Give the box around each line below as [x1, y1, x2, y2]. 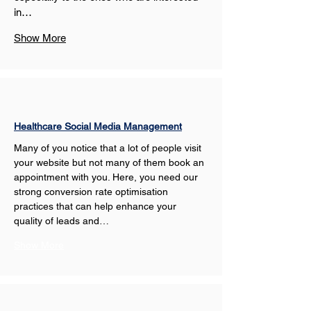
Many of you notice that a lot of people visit [14, 142, 204, 153]
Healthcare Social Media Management [14, 121, 182, 132]
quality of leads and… [14, 215, 109, 226]
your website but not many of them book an [14, 157, 207, 168]
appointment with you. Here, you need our [14, 171, 201, 183]
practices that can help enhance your [14, 201, 179, 212]
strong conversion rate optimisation [14, 186, 171, 197]
